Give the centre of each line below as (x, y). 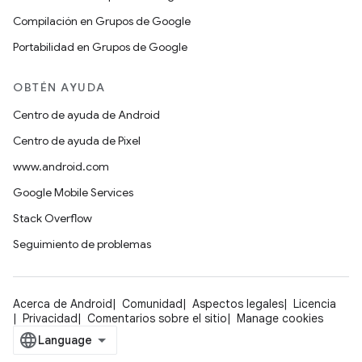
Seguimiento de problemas (82, 244)
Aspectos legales (238, 304)
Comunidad (152, 304)
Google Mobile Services (73, 192)
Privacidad (50, 318)
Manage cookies (280, 318)
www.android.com (61, 166)
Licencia (315, 304)
